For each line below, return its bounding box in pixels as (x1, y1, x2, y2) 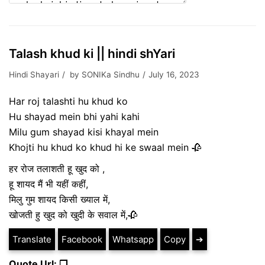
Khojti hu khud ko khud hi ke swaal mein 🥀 (9, 141, 201, 153)
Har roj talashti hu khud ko (9, 95, 128, 107)
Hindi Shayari (9, 70, 59, 79)
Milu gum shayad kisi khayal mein (9, 126, 159, 138)
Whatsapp (112, 234, 154, 245)
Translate (12, 234, 51, 245)
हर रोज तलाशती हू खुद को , (9, 163, 105, 174)
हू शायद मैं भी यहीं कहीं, (9, 178, 88, 190)
